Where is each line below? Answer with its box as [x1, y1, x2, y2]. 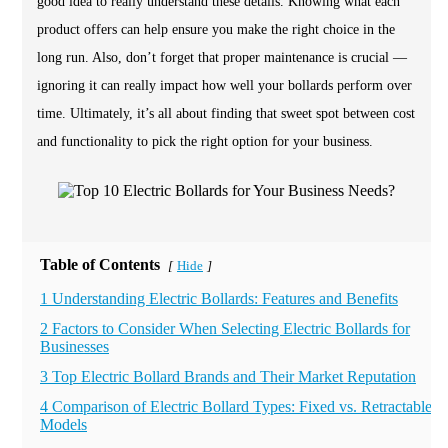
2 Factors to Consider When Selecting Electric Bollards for [40, 320, 410, 337]
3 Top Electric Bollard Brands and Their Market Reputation [40, 368, 416, 385]
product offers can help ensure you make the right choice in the [37, 22, 395, 37]
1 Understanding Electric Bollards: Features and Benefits [40, 290, 398, 307]
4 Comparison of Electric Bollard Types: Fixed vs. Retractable [40, 398, 432, 415]
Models [40, 416, 87, 433]
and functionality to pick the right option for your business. [37, 134, 373, 149]
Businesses [40, 338, 109, 355]
